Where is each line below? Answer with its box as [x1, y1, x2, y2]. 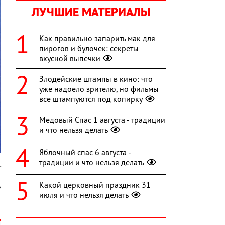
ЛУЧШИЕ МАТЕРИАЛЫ [32, 4, 150, 20]
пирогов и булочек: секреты [39, 43, 139, 54]
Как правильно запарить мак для [39, 33, 155, 44]
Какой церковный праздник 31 [39, 180, 151, 190]
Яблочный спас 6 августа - [39, 147, 131, 158]
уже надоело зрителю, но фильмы [39, 84, 159, 94]
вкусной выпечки [39, 53, 100, 64]
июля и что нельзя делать [39, 190, 129, 200]
